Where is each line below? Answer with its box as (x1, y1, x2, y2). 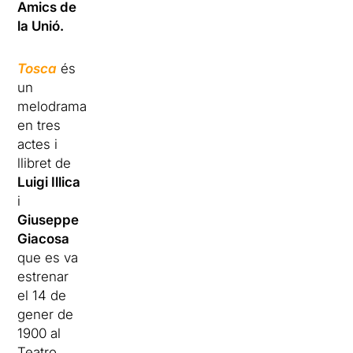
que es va (17, 250, 79, 266)
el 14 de (17, 288, 67, 304)
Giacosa (17, 231, 70, 247)
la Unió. (17, 18, 65, 35)
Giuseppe (17, 212, 80, 229)
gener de (17, 307, 74, 323)
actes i (17, 136, 58, 153)
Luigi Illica (17, 174, 81, 191)
